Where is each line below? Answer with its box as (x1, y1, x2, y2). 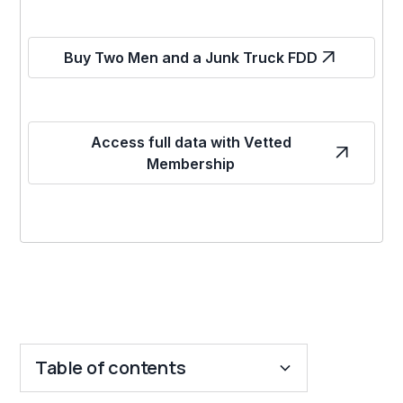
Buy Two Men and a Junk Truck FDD (64, 48, 318, 67)
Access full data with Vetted (90, 132, 291, 151)
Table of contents (35, 354, 186, 380)
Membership (147, 154, 235, 173)
